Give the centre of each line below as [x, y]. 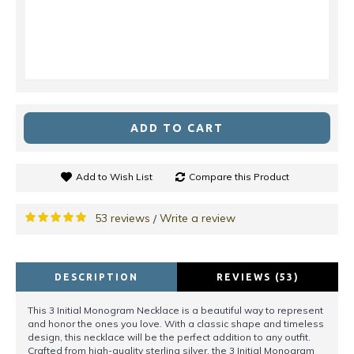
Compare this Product [239, 177]
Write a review [198, 218]
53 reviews [122, 218]
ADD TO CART [177, 128]
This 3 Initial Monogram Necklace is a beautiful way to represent [175, 311]
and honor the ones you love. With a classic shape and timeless [176, 324]
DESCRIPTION [96, 277]
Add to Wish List [114, 177]
